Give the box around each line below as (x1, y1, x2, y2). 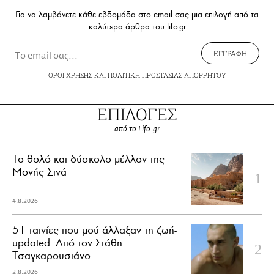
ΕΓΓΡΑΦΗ (213, 48, 247, 59)
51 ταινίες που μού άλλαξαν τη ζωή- (12, 223, 177, 237)
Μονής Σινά (12, 165, 67, 179)
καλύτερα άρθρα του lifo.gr (88, 21, 186, 32)
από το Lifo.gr (114, 125, 160, 134)
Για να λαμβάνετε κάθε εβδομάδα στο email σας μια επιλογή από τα (15, 9, 259, 20)
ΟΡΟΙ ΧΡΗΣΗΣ (48, 70, 92, 80)
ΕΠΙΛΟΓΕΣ (97, 103, 177, 125)
